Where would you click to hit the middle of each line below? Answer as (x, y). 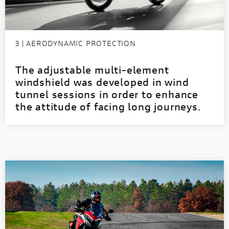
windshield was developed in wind (102, 82)
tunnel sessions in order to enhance (107, 94)
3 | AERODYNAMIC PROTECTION (76, 43)
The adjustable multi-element (92, 70)
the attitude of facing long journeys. (108, 106)
